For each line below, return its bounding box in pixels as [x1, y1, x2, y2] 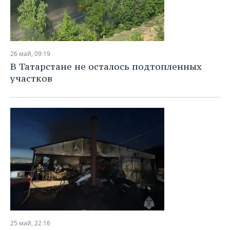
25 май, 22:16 [10, 219, 50, 227]
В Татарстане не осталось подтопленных [10, 61, 202, 72]
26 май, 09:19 [10, 49, 50, 58]
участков [10, 72, 52, 84]
